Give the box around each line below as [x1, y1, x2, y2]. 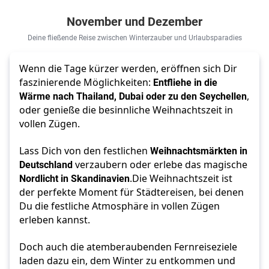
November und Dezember [67, 13, 202, 29]
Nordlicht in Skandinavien [19, 172, 130, 185]
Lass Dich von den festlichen [19, 144, 150, 158]
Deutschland [19, 158, 73, 171]
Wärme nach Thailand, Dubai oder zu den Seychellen [19, 89, 247, 103]
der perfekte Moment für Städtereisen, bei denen [19, 186, 244, 199]
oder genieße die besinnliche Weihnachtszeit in [19, 103, 233, 117]
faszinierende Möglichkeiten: [19, 76, 153, 89]
